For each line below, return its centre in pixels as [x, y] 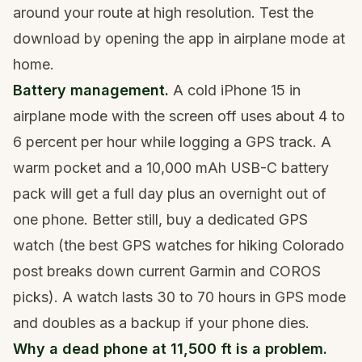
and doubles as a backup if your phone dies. [161, 322]
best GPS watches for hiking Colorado [217, 245]
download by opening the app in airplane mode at [179, 38]
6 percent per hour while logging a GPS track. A [172, 141]
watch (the [51, 245]
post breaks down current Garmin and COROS [167, 271]
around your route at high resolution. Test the [163, 12]
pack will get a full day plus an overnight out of [170, 193]
